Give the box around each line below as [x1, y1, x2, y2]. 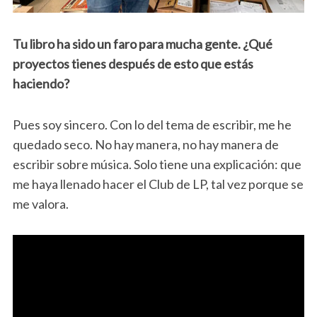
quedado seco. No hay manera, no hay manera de [12, 136, 279, 152]
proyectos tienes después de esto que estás [12, 55, 253, 71]
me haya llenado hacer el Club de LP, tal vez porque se [12, 175, 304, 192]
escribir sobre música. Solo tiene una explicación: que [12, 156, 301, 172]
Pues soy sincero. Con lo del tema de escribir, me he [12, 116, 292, 132]
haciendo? [12, 75, 69, 91]
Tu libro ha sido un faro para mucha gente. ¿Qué [12, 35, 272, 52]
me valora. [12, 195, 69, 212]
